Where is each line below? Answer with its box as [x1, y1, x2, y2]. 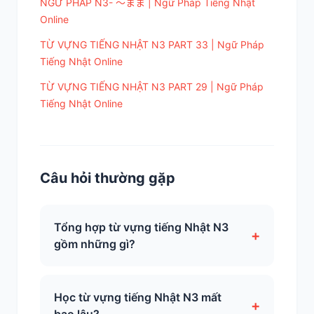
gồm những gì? [54, 237, 135, 252]
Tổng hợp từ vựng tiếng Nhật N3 [54, 220, 228, 235]
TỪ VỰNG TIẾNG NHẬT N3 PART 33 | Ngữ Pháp [40, 39, 264, 51]
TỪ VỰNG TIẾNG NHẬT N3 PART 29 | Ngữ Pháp [40, 81, 264, 93]
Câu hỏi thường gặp [40, 170, 175, 187]
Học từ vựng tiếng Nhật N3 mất [54, 290, 221, 305]
